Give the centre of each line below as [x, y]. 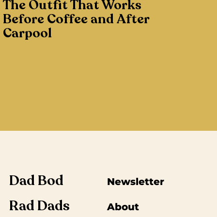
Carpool [27, 33]
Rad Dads [40, 206]
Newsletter [136, 182]
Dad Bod [37, 181]
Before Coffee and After [76, 19]
